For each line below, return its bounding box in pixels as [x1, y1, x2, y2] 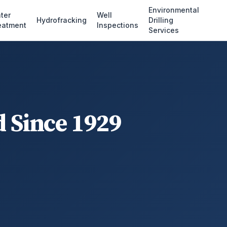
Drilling [148, 16, 174, 24]
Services [148, 26, 179, 34]
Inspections [97, 21, 139, 29]
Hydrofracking [36, 16, 87, 24]
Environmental [148, 6, 200, 14]
